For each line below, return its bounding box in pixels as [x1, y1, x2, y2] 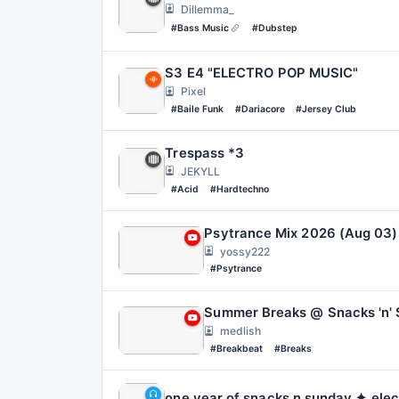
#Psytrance [209, 263, 262, 275]
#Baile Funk [170, 102, 224, 115]
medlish [219, 324, 261, 338]
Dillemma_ [180, 2, 234, 16]
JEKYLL [180, 165, 220, 179]
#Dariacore [234, 102, 285, 115]
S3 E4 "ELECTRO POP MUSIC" [165, 65, 359, 82]
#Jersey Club [296, 102, 357, 115]
